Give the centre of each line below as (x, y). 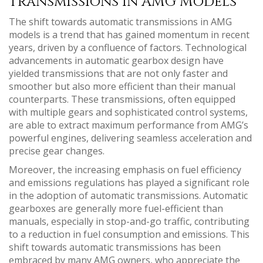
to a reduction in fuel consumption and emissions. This (129, 234)
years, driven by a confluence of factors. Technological (128, 47)
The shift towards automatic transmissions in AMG (120, 21)
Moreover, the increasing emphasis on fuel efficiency (125, 169)
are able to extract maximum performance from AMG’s (129, 125)
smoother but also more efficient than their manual (122, 86)
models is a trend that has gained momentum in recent (129, 34)
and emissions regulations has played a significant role (129, 182)
